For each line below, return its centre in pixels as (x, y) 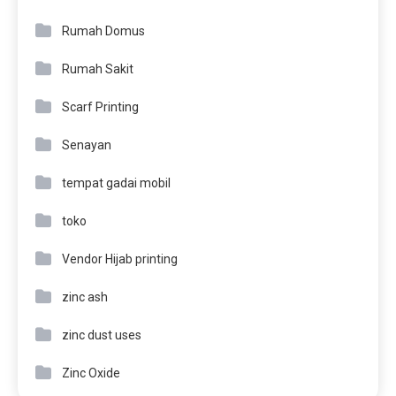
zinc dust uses (102, 335)
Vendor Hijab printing (120, 259)
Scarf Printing (100, 107)
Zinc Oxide (91, 373)
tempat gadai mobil (116, 183)
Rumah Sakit (98, 69)
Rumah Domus (103, 31)
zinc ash (85, 297)
